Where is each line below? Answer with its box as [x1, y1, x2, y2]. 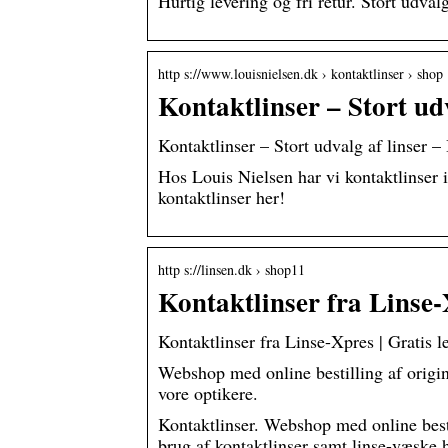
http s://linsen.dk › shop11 [158, 260, 305, 280]
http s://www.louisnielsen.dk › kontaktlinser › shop [158, 64, 443, 84]
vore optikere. [158, 381, 258, 406]
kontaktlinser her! [158, 185, 285, 210]
